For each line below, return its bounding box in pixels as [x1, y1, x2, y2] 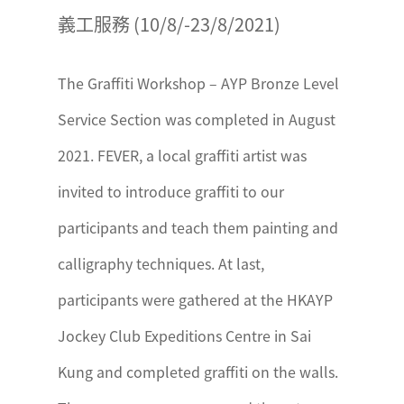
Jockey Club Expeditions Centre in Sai [58, 325, 311, 346]
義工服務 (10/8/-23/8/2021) [58, 11, 280, 37]
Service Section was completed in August [58, 108, 335, 130]
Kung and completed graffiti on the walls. [58, 361, 338, 382]
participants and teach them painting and [58, 216, 338, 238]
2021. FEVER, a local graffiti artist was [58, 144, 307, 166]
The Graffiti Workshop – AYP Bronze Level [58, 72, 339, 94]
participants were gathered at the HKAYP [58, 289, 333, 310]
